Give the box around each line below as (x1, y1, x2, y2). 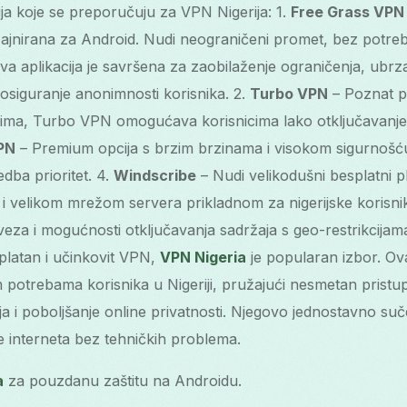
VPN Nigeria (160, 247, 246, 266)
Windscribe (114, 165, 196, 184)
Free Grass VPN (291, 2, 404, 21)
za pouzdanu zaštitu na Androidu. (4, 371, 242, 390)
